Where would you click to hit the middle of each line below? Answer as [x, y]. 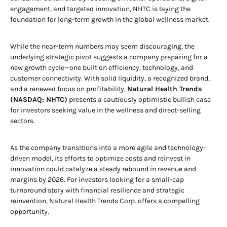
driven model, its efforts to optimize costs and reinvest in [100, 158]
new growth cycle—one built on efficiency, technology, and [102, 67]
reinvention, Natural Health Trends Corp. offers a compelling [105, 201]
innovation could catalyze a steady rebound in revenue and [103, 169]
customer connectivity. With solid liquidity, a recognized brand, [110, 78]
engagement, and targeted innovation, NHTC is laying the [100, 9]
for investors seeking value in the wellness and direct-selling [105, 110]
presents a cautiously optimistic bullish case [139, 99]
